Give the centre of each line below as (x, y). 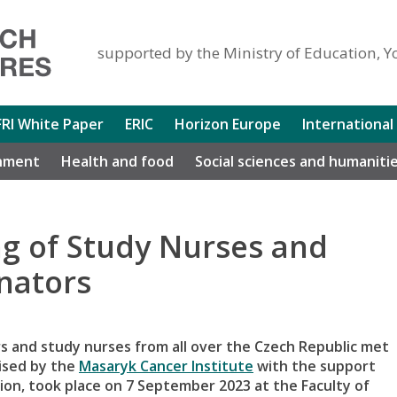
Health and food (117, 161)
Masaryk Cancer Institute (166, 366)
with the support (315, 366)
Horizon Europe (228, 124)
